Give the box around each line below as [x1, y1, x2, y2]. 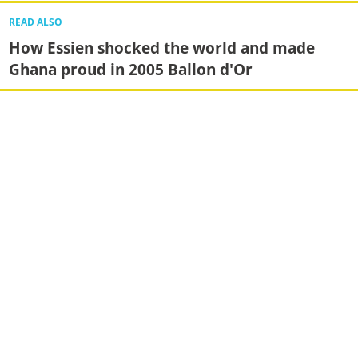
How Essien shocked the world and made [8, 37, 315, 59]
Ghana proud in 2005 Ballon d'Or [8, 58, 253, 81]
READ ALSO [8, 16, 62, 29]
